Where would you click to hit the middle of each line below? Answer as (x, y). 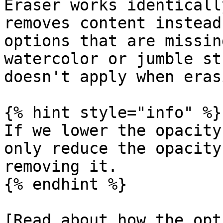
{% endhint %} (65, 184)
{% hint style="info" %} (113, 112)
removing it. (61, 166)
